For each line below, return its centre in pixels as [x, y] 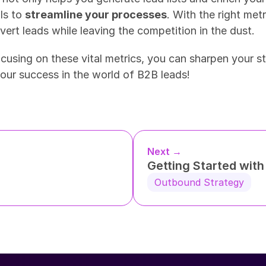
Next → [164, 151]
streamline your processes [96, 15]
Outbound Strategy [199, 182]
